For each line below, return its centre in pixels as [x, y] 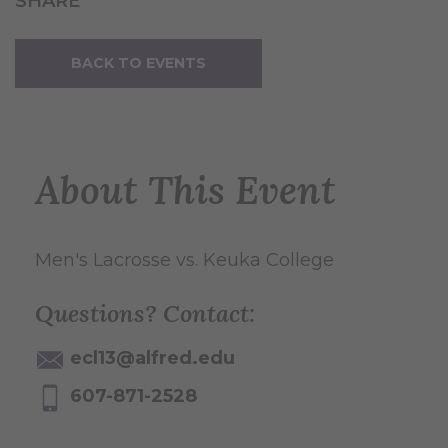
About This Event [185, 189]
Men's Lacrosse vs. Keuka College [184, 259]
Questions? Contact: [145, 313]
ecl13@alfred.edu [152, 357]
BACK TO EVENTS [138, 62]
